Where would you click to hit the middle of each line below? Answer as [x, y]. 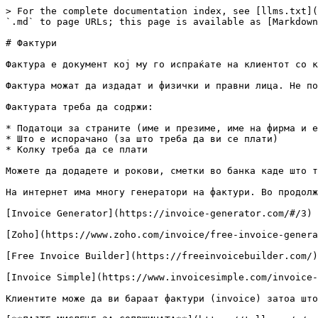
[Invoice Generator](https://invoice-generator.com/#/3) [159, 213]
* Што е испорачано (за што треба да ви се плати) [142, 139]
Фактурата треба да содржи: [79, 107]
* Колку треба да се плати [77, 149]
